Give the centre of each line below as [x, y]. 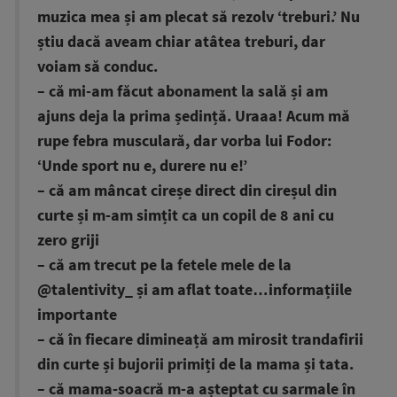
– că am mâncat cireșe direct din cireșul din [187, 191]
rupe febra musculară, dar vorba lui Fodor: [184, 141]
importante [77, 315]
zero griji [68, 241]
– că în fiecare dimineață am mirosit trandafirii [200, 340]
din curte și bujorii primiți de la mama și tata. [195, 365]
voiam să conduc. [97, 67]
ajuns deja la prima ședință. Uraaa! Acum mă [194, 117]
